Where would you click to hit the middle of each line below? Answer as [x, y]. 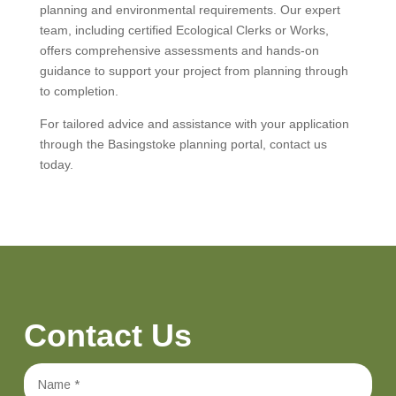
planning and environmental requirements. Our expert [190, 9]
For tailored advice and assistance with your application [194, 123]
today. [56, 164]
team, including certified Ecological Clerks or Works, [184, 30]
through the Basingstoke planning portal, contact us [183, 144]
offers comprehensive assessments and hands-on [179, 50]
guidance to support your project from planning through [194, 70]
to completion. [79, 91]
